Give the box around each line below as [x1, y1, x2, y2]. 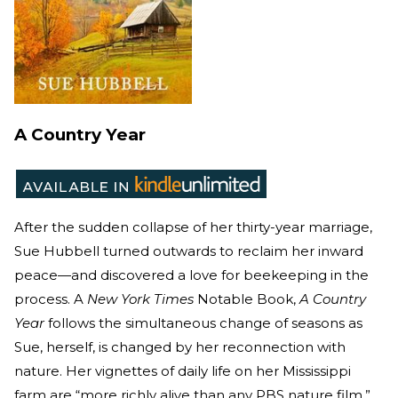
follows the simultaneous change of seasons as [44, 314, 362, 332]
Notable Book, [194, 291, 299, 308]
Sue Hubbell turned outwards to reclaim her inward [14, 243, 363, 260]
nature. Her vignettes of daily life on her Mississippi [14, 362, 351, 380]
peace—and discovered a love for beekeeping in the [14, 267, 369, 284]
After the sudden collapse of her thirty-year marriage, [14, 219, 372, 236]
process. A [14, 291, 87, 308]
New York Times [87, 291, 194, 308]
